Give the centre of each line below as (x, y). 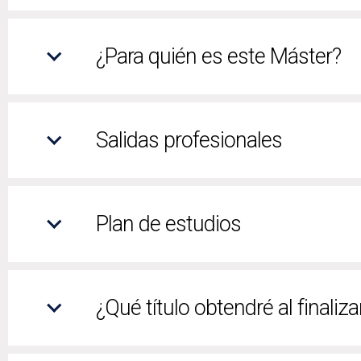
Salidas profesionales (189, 140)
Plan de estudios (168, 224)
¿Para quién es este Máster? (218, 56)
